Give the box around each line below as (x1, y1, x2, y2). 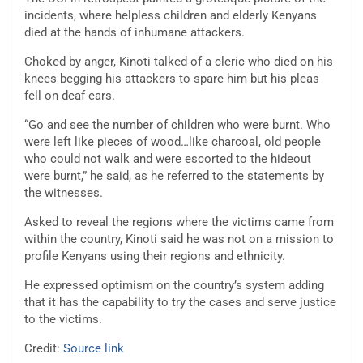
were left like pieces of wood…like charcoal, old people (24, 134, 321, 149)
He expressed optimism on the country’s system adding (24, 277, 324, 293)
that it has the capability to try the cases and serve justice (24, 294, 336, 310)
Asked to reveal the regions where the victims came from (24, 214, 334, 229)
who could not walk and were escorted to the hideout (24, 151, 311, 166)
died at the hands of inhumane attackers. (24, 24, 245, 40)
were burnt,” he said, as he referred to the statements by (24, 168, 324, 183)
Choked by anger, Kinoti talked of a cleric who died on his (24, 53, 333, 69)
